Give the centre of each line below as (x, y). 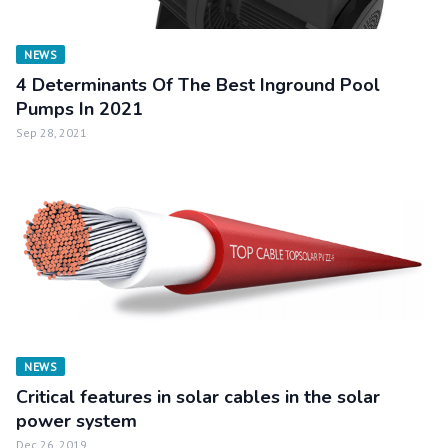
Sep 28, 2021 (51, 132)
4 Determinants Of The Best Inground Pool (198, 85)
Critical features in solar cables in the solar (198, 397)
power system (76, 421)
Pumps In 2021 (79, 109)
